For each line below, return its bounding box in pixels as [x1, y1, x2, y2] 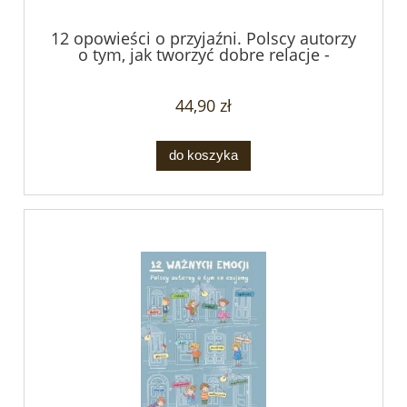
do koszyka [169, 147, 238, 164]
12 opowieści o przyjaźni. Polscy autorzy [51, 27, 356, 50]
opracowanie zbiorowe [116, 60, 291, 83]
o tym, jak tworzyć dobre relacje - [77, 44, 330, 66]
